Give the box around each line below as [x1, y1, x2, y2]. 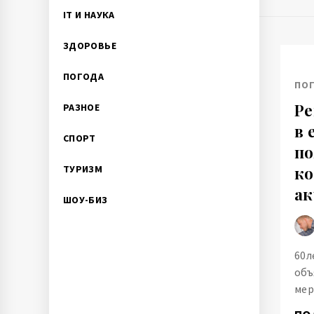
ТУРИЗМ [63, 163, 103, 175]
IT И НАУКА [63, 8, 115, 21]
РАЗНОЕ [63, 101, 100, 114]
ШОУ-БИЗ [63, 193, 108, 206]
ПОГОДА [63, 70, 104, 83]
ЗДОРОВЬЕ [63, 39, 116, 52]
